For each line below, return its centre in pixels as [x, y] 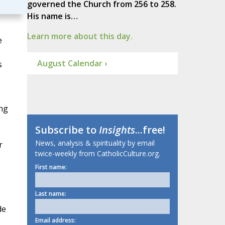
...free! [150, 130]
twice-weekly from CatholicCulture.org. [97, 154]
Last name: [50, 194]
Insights [117, 130]
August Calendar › [72, 64]
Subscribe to [67, 130]
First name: [51, 167]
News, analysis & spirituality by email [95, 143]
